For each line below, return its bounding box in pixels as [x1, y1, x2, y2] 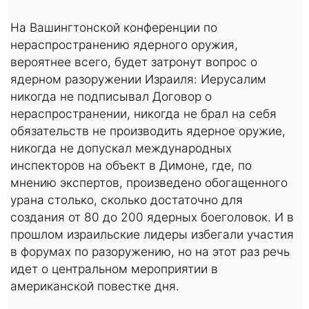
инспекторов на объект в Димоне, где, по [10, 157, 252, 172]
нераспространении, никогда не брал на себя [10, 106, 277, 121]
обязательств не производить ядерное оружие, [10, 123, 286, 138]
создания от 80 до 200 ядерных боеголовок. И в [10, 209, 294, 224]
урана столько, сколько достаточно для [10, 192, 243, 207]
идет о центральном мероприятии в [10, 261, 218, 276]
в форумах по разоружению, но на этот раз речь [10, 243, 290, 259]
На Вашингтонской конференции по [10, 19, 217, 34]
